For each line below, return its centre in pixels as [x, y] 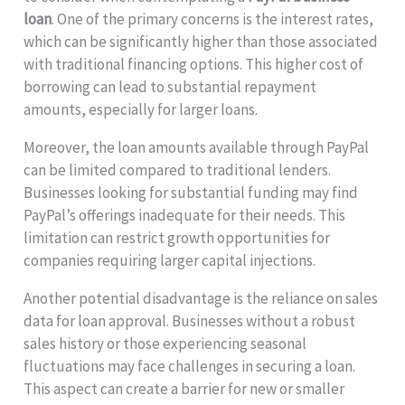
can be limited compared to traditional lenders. [178, 170]
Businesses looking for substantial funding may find [191, 193]
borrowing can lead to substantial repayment [170, 87]
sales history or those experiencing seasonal [165, 344]
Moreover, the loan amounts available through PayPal [197, 148]
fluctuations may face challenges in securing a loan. [190, 367]
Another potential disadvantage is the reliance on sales [201, 299]
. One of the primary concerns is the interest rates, [213, 19]
